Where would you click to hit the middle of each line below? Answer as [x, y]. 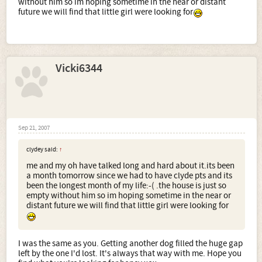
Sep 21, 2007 [34, 128]
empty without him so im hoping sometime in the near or [129, 196]
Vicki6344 [79, 69]
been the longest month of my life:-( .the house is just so [126, 186]
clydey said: [43, 150]
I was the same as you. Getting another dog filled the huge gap [130, 243]
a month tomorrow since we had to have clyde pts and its [129, 176]
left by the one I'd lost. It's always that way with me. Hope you [130, 253]
